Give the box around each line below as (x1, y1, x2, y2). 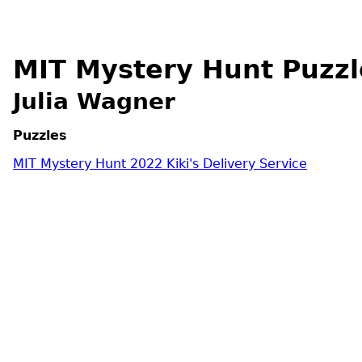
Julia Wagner (13, 88, 175, 115)
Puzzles (13, 128, 67, 143)
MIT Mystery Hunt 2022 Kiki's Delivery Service (13, 156, 307, 171)
